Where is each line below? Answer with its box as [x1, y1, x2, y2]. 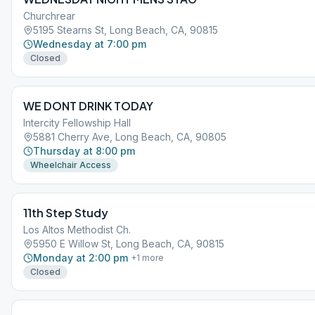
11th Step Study [23, 205, 108, 220]
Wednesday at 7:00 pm [33, 38, 146, 50]
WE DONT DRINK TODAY [23, 98, 153, 113]
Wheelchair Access [30, 160, 111, 170]
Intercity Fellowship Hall [23, 117, 131, 129]
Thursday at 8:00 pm [33, 145, 135, 157]
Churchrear [23, 10, 75, 22]
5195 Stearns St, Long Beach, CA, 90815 [33, 24, 218, 36]
